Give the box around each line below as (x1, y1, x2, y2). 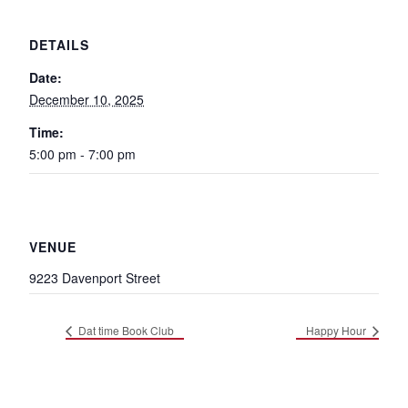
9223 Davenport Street (29, 269, 160, 287)
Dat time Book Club (76, 322, 174, 339)
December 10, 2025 (29, 90, 144, 108)
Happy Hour (306, 322, 369, 339)
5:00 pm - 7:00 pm (29, 145, 136, 163)
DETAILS (29, 36, 89, 54)
